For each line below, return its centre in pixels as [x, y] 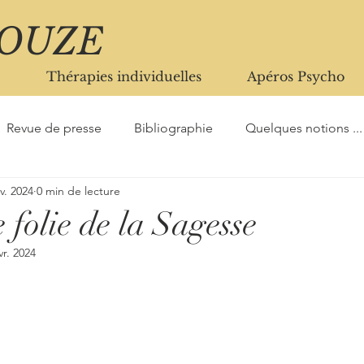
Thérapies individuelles [123, 76]
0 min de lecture [78, 191]
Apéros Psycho [296, 76]
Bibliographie [173, 128]
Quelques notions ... [304, 128]
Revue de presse [54, 128]
